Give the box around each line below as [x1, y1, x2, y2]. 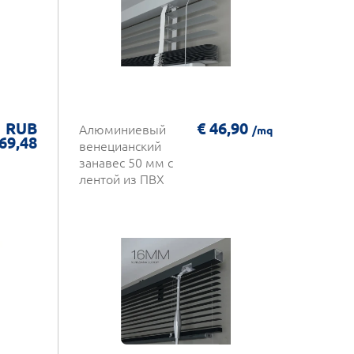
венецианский [78, 138, 161, 153]
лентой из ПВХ [78, 171, 164, 186]
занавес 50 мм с [78, 155, 173, 170]
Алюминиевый [78, 122, 166, 137]
